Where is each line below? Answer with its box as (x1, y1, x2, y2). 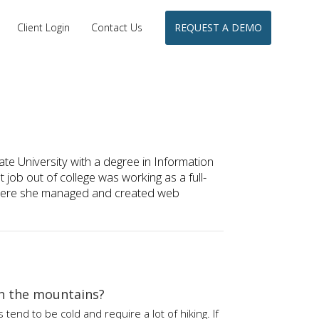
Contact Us (90, 21, 142, 34)
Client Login (16, 21, 70, 34)
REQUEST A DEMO (174, 21, 262, 34)
